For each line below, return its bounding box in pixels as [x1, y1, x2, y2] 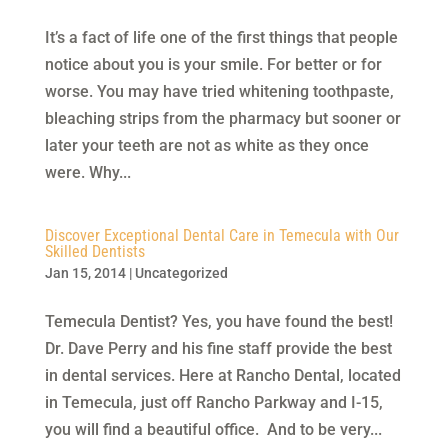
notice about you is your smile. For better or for [44, 55, 382, 74]
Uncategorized [134, 265, 228, 281]
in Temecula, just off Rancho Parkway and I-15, [44, 393, 383, 412]
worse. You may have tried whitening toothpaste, [44, 82, 394, 101]
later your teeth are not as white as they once [44, 136, 369, 155]
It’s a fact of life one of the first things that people [44, 28, 398, 47]
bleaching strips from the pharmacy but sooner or [44, 109, 401, 128]
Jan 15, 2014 [44, 265, 126, 281]
